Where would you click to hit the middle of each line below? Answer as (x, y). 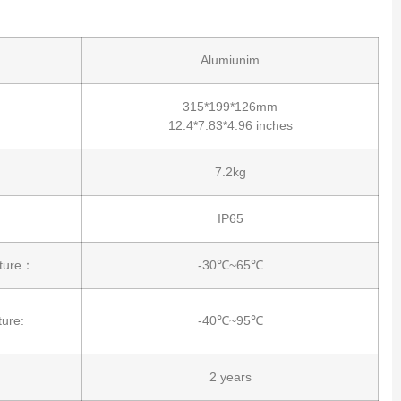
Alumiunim (230, 60)
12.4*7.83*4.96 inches (230, 125)
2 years (230, 376)
